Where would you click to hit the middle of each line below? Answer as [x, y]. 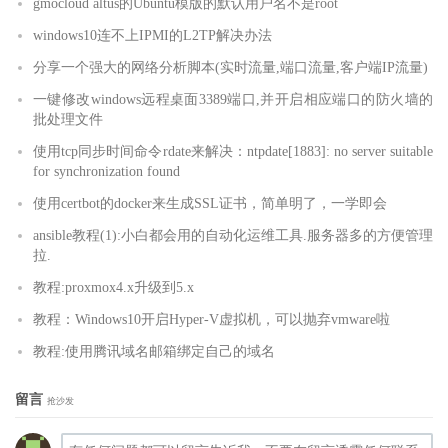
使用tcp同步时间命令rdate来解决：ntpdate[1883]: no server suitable [233, 151]
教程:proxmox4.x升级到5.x [113, 287]
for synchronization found [106, 171]
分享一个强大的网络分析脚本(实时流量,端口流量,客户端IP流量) [230, 67]
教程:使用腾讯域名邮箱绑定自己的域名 [154, 351]
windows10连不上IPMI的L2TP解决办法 [152, 35]
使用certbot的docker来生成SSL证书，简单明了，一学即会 [210, 203]
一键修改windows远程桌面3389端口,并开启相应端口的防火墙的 [233, 99]
